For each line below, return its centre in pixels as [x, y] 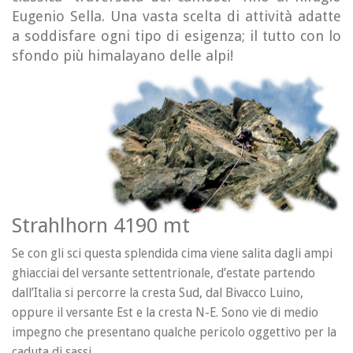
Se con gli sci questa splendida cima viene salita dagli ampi [172, 253]
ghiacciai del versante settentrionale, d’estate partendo [163, 273]
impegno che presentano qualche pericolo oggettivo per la [174, 332]
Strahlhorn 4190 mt [101, 225]
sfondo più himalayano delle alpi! [123, 56]
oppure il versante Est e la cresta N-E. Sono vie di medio [165, 312]
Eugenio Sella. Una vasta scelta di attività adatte [176, 16]
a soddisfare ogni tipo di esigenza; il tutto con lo [176, 36]
